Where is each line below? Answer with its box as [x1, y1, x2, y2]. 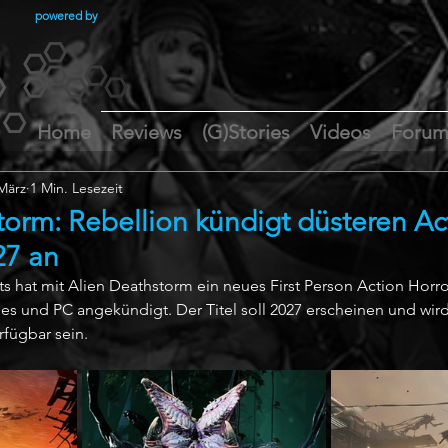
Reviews [111, 120, 182, 144]
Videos [310, 120, 371, 144]
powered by [35, 8, 98, 23]
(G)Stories [202, 120, 290, 144]
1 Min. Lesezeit [30, 178, 123, 197]
